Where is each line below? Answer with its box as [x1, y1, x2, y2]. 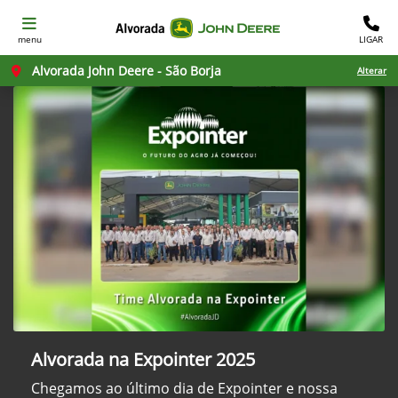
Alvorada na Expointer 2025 [31, 347, 255, 372]
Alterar [357, 64, 386, 76]
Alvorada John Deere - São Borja [28, 62, 221, 79]
